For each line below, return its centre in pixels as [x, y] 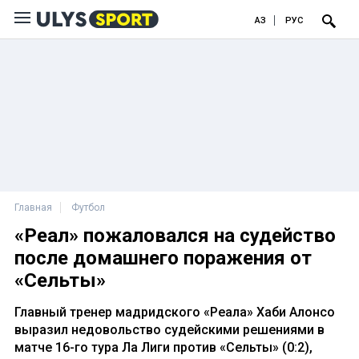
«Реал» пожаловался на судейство [175, 236]
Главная [33, 208]
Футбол [88, 208]
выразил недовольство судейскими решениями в [169, 330]
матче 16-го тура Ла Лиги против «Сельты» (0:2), [163, 347]
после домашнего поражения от [163, 258]
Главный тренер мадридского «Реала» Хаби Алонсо [175, 312]
